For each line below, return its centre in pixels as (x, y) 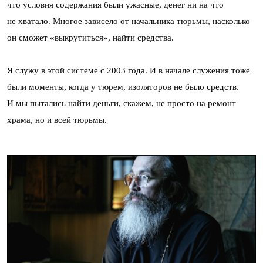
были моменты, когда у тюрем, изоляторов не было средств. (123, 87)
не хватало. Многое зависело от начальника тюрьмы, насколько (129, 21)
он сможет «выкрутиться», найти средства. (90, 37)
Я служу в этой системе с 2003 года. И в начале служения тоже (129, 70)
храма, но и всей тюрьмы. (57, 119)
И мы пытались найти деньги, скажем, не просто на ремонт (122, 103)
